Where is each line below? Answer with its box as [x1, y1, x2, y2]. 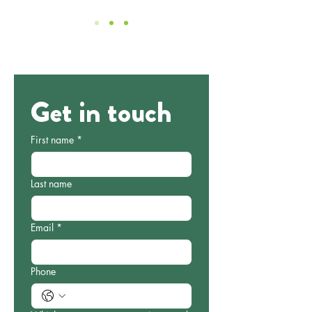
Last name [31, 176, 72, 190]
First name [31, 132, 74, 146]
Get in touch [31, 91, 172, 133]
